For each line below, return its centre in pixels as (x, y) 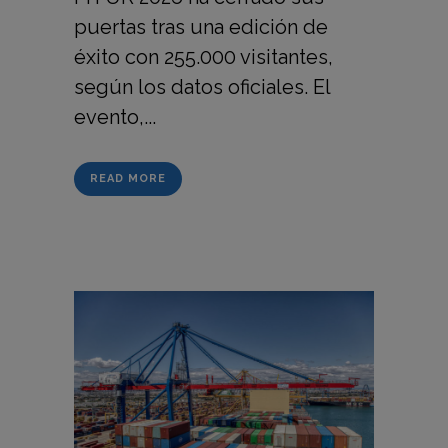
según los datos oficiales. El (202, 87)
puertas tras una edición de (201, 27)
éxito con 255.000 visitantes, (203, 57)
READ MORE (128, 179)
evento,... (115, 117)
